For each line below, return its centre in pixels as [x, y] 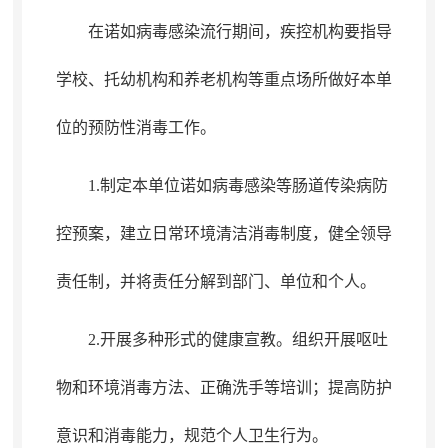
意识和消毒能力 [111, 435]
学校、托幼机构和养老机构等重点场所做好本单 [223, 79]
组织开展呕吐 [339, 339]
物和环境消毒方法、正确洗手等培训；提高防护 [223, 387]
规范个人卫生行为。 [255, 435]
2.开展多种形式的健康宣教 [181, 339]
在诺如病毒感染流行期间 [175, 31]
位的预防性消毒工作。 [135, 127]
